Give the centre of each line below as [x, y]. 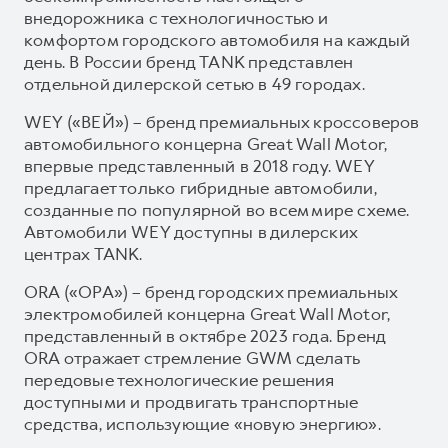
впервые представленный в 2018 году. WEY [199, 165]
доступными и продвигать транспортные [191, 401]
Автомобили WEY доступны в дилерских [190, 231]
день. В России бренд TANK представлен [189, 61]
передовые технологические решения [179, 379]
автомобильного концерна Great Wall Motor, [206, 143]
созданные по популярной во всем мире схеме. [217, 209]
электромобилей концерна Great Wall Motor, [207, 313]
